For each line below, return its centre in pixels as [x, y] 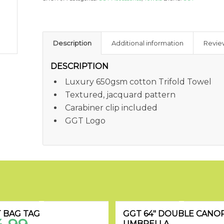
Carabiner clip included [111, 108]
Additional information [148, 43]
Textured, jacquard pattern [120, 95]
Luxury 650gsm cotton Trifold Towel [138, 82]
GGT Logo [85, 121]
